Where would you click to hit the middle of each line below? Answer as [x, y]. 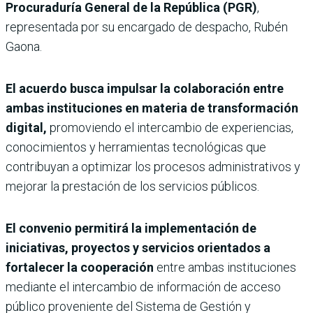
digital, [28, 128]
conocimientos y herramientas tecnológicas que [136, 147]
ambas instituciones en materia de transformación [152, 108]
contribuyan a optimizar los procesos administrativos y [153, 167]
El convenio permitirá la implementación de [131, 228]
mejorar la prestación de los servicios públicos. [132, 187]
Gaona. [24, 47]
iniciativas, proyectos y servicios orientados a [138, 248]
